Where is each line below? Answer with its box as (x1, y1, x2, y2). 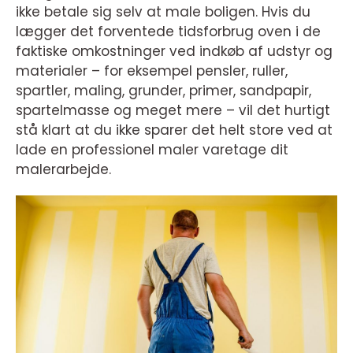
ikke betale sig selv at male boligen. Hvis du (16, 2, 310, 21)
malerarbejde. (16, 160, 111, 179)
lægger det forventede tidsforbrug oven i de (16, 22, 321, 41)
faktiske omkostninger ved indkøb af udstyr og (16, 42, 333, 61)
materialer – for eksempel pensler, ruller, (16, 61, 288, 80)
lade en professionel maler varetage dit (16, 140, 288, 159)
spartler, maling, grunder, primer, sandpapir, (16, 81, 311, 100)
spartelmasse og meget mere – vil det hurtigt (16, 101, 330, 120)
